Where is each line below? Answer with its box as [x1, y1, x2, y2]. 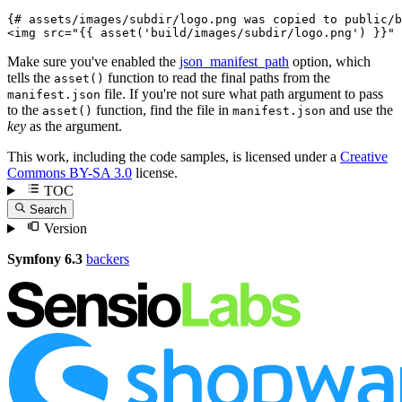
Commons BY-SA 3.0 [7, 164, 132, 180]
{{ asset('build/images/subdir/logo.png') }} [79, 25, 388, 39]
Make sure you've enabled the [7, 53, 179, 69]
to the [7, 101, 42, 118]
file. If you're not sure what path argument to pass [100, 85, 383, 101]
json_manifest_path [179, 53, 289, 69]
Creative [340, 148, 388, 164]
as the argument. [26, 118, 122, 134]
